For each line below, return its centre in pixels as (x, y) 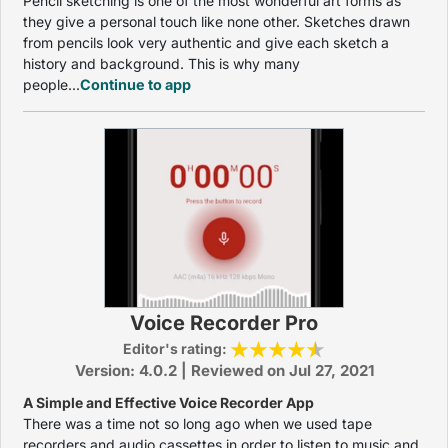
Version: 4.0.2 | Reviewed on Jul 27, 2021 (224, 370)
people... (51, 84)
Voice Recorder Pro (224, 323)
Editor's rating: (176, 348)
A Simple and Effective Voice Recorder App (168, 402)
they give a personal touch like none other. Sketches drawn (216, 21)
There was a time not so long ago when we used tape (197, 423)
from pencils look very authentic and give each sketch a (206, 42)
